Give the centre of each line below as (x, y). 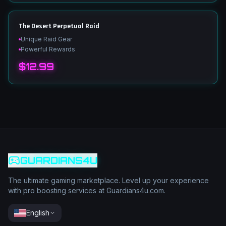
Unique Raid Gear (46, 39)
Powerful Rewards (48, 49)
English (38, 213)
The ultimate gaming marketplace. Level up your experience (108, 180)
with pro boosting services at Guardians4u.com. (87, 190)
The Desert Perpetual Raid (59, 26)
